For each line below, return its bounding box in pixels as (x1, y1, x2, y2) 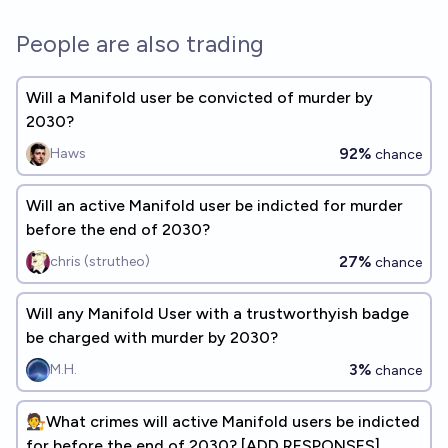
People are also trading (16, 29, 264, 58)
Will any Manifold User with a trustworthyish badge (26, 304, 409, 323)
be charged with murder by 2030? (26, 328, 278, 347)
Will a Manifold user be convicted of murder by (26, 88, 373, 107)
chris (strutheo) (50, 253, 150, 270)
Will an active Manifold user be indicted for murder (26, 196, 403, 215)
